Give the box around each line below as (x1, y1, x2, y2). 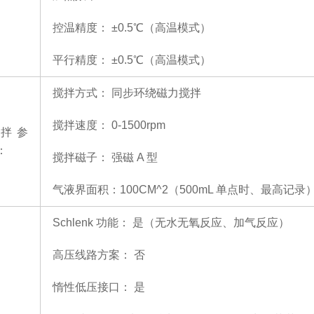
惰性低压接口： (53, 281, 131, 293)
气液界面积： (53, 184, 120, 196)
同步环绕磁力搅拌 (111, 87, 201, 99)
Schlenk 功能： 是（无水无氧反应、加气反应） (53, 217, 289, 228)
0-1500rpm (111, 119, 165, 131)
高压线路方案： (53, 249, 131, 261)
